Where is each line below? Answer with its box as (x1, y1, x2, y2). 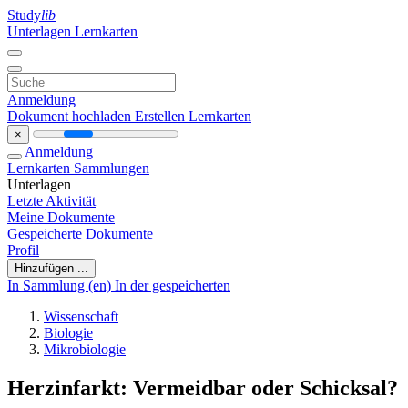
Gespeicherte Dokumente (7, 226, 153, 241)
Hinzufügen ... (15, 261, 88, 275)
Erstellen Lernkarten (135, 108, 251, 124)
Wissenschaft (44, 309, 118, 324)
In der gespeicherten (115, 278, 230, 293)
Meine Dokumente (7, 209, 115, 225)
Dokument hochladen (7, 108, 135, 124)
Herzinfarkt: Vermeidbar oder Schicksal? (7, 375, 398, 400)
